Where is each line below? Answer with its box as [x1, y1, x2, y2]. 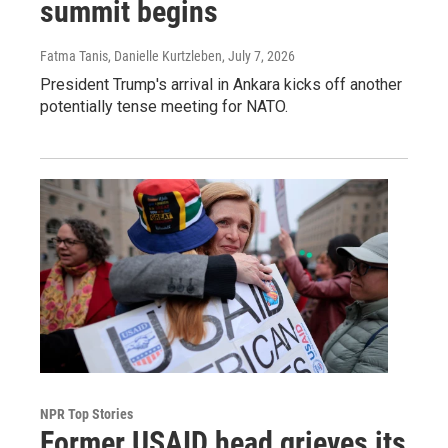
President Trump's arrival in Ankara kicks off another [40, 74, 402, 94]
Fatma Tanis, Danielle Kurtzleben [40, 47, 222, 64]
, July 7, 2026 [222, 47, 295, 64]
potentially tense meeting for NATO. [40, 96, 288, 116]
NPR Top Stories [40, 405, 133, 422]
